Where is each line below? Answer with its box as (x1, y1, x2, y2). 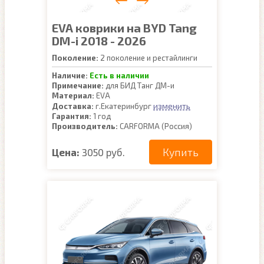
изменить (153, 101, 190, 111)
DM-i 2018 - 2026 (52, 34, 146, 48)
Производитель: (52, 121, 118, 131)
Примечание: (52, 81, 104, 90)
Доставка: (52, 101, 94, 111)
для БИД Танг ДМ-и (104, 81, 174, 90)
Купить (163, 146, 199, 159)
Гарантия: (52, 111, 91, 121)
